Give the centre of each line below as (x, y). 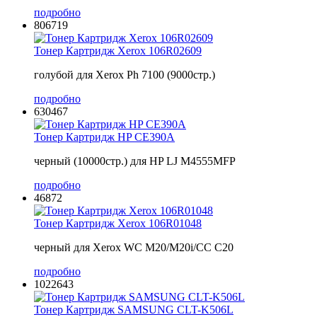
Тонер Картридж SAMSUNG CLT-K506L (134, 309)
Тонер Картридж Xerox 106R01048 (118, 223)
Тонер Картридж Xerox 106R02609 (118, 50)
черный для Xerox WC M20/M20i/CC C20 (134, 247)
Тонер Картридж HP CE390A (104, 137)
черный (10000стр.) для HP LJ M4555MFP (135, 161)
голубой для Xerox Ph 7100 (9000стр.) (125, 74)
